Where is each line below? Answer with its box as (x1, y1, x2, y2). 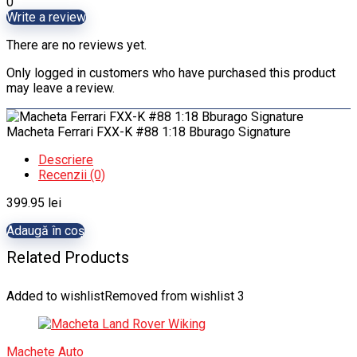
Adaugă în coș (6, 223, 84, 238)
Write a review (6, 10, 86, 25)
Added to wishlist (6, 288, 104, 304)
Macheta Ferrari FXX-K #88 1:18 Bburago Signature (6, 124, 291, 139)
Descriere (38, 152, 93, 167)
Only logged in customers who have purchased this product (6, 65, 335, 80)
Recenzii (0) (38, 167, 105, 182)
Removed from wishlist (104, 288, 234, 304)
